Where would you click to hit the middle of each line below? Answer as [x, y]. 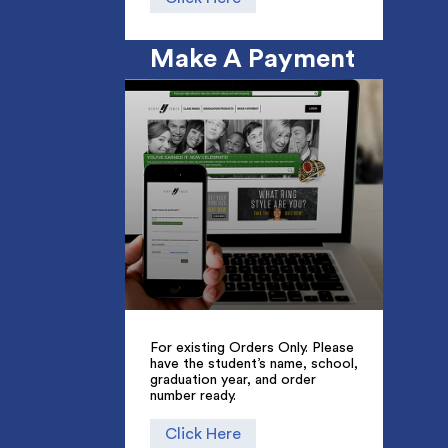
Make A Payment [252, 58]
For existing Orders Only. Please [251, 347]
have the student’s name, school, [253, 363]
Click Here [202, 434]
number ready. [192, 395]
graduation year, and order [232, 379]
